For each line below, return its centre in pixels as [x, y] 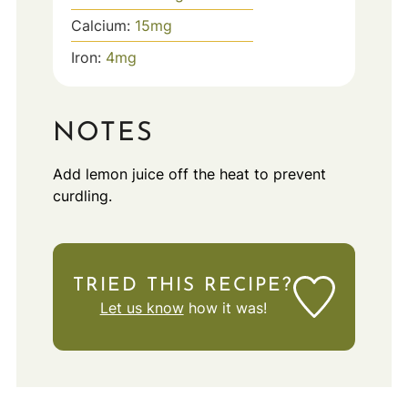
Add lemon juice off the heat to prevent [189, 173]
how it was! [225, 307]
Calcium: [102, 26]
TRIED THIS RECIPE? [184, 285]
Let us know [142, 307]
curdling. [82, 195]
